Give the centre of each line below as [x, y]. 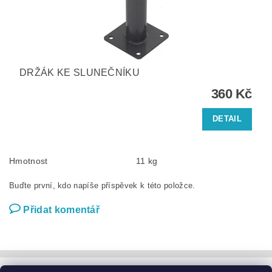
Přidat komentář [62, 209]
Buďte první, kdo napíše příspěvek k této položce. [102, 185]
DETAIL [227, 119]
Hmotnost [29, 161]
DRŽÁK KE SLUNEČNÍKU [80, 72]
